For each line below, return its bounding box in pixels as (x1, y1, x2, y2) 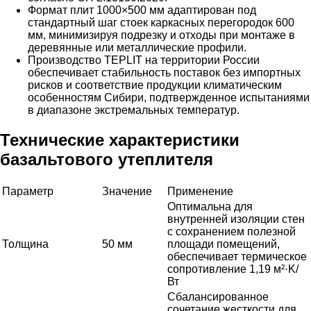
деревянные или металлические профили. (28, 42, 246, 54)
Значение (102, 185, 152, 198)
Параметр (2, 185, 53, 198)
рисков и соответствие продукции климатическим (28, 79, 282, 92)
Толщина (2, 238, 49, 251)
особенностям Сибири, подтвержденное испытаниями (28, 92, 310, 104)
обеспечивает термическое (167, 251, 307, 263)
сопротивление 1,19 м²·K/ (167, 263, 299, 276)
